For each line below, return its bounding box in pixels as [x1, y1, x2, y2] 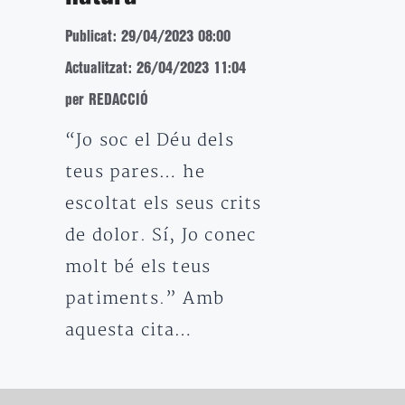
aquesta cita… [65, 320, 193, 342]
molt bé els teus [65, 257, 212, 278]
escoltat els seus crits [65, 193, 262, 215]
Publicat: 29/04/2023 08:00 [65, 30, 231, 44]
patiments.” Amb [65, 288, 224, 310]
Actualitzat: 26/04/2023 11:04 [65, 61, 246, 76]
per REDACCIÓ [65, 93, 148, 108]
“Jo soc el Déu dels [65, 130, 234, 152]
